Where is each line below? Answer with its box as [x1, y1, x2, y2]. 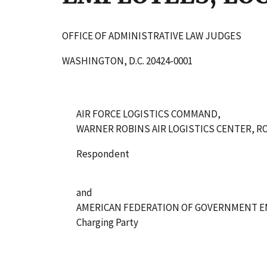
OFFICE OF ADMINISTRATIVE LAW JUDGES [62, 29, 241, 42]
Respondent [76, 147, 129, 160]
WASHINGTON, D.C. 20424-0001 [62, 54, 193, 67]
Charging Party [76, 215, 138, 229]
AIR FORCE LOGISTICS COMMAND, [76, 107, 221, 120]
